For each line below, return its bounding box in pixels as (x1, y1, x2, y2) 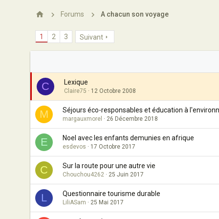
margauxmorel (63, 115, 102, 122)
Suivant (80, 33, 103, 41)
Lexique (64, 78, 88, 86)
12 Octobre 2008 (91, 88, 136, 94)
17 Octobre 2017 (90, 143, 135, 150)
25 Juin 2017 (109, 171, 144, 178)
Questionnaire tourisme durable (63, 190, 160, 197)
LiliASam (63, 199, 86, 206)
